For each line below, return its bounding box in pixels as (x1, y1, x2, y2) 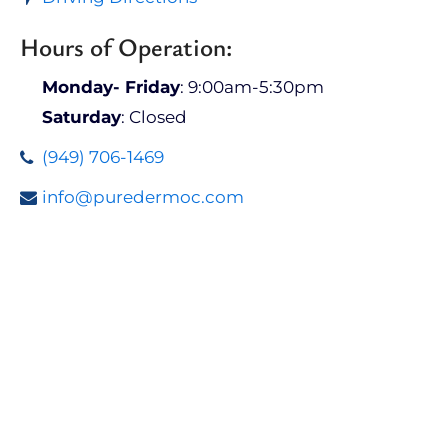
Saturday (42, 107, 121, 127)
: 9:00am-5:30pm (180, 77, 324, 97)
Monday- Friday (42, 77, 180, 97)
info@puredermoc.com (42, 187, 244, 207)
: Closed (121, 107, 187, 127)
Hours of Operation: (20, 30, 232, 63)
